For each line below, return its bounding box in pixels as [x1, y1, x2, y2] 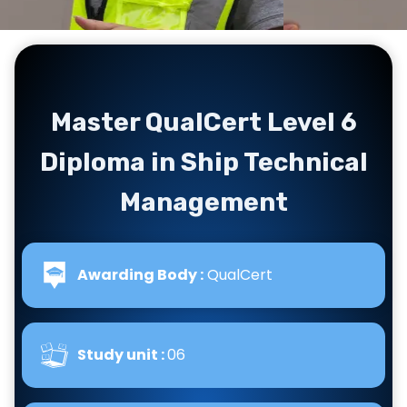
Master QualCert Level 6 [50, 107, 357, 137]
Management [119, 187, 288, 217]
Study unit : [77, 344, 167, 365]
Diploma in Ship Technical [39, 147, 368, 177]
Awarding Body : [77, 264, 203, 285]
